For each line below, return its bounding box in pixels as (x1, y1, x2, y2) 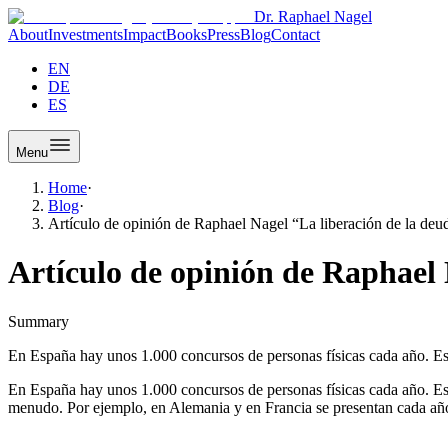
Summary (8, 312, 69, 330)
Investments (48, 26, 123, 43)
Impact (123, 26, 166, 43)
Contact (271, 26, 320, 43)
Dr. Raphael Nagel (254, 8, 372, 25)
